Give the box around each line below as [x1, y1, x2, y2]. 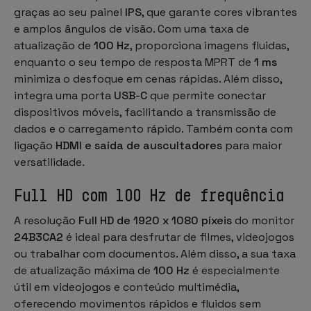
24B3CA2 [14, 229, 63, 244]
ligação [14, 137, 56, 153]
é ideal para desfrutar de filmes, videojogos [63, 229, 294, 244]
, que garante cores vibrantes [142, 4, 297, 19]
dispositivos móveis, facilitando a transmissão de [14, 104, 276, 119]
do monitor [235, 212, 294, 228]
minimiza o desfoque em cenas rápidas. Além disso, [14, 71, 282, 86]
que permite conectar [150, 87, 266, 103]
